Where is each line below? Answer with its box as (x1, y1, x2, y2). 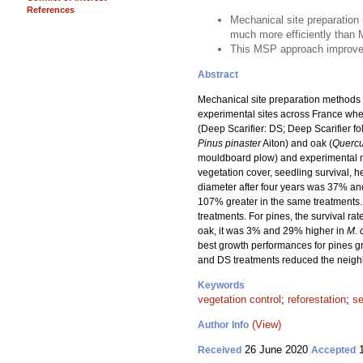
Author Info (198, 319, 249, 331)
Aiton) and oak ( (261, 138, 332, 149)
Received (198, 344, 241, 356)
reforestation (288, 293, 346, 305)
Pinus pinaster (198, 138, 261, 149)
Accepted (311, 344, 356, 356)
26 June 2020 (241, 344, 311, 356)
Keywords (198, 280, 245, 291)
